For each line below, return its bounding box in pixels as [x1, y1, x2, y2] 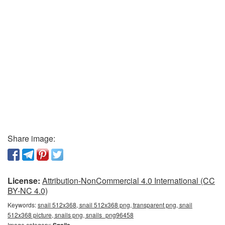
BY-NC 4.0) [8, 184, 48, 196]
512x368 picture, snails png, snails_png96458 [8, 210, 134, 219]
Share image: [8, 132, 55, 144]
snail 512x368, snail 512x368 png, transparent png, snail [38, 200, 192, 209]
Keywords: [8, 200, 38, 209]
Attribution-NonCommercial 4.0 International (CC [42, 174, 215, 186]
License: [8, 174, 40, 186]
